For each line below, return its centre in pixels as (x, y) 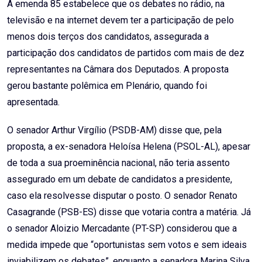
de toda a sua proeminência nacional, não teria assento (118, 163)
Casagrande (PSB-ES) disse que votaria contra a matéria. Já (129, 212)
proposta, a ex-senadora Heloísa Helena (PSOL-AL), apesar (129, 147)
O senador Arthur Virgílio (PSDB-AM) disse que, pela (114, 130)
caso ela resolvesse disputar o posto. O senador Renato (122, 196)
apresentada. (33, 102)
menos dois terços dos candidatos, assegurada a (108, 37)
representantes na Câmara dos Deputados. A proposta (118, 70)
